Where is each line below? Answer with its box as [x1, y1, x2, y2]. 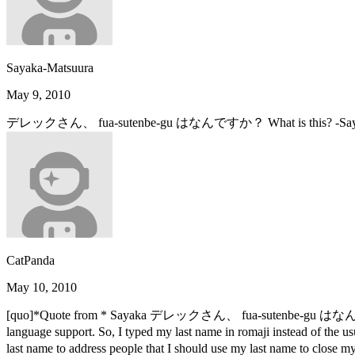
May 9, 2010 [6, 87, 71, 101]
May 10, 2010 [6, 280, 77, 294]
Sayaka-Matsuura [6, 60, 94, 74]
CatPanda [6, 253, 55, 267]
